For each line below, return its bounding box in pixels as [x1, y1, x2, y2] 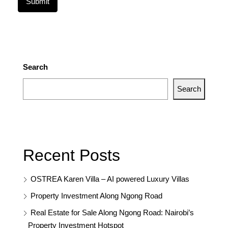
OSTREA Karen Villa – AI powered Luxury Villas [31, 174, 189, 183]
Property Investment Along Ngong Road [31, 191, 162, 200]
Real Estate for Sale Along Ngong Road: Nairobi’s [31, 208, 194, 217]
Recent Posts [23, 146, 120, 164]
